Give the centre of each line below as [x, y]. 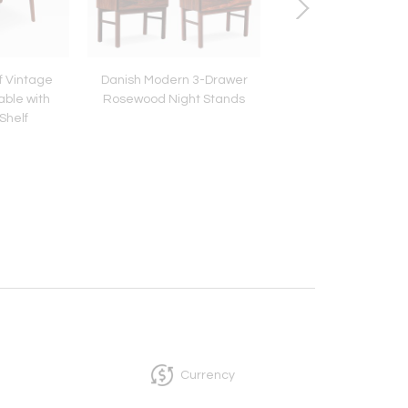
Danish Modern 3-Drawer [174, 80]
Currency [208, 375]
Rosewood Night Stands [174, 99]
